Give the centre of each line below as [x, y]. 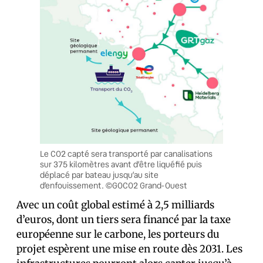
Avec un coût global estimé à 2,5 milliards [115, 205]
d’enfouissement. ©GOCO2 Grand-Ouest [114, 186]
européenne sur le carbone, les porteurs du [118, 234]
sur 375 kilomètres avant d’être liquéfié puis [121, 164]
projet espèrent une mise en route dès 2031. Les [129, 249]
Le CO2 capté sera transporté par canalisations [126, 154]
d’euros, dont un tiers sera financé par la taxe [124, 220]
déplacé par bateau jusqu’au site [99, 175]
